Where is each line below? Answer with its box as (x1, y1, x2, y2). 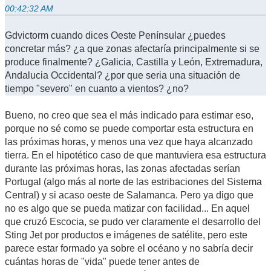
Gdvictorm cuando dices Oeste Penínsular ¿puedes (5, 30, 226, 41)
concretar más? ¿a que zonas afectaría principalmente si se (5, 43, 260, 54)
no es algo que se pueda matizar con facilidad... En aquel (5, 203, 250, 214)
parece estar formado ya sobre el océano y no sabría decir (5, 243, 253, 253)
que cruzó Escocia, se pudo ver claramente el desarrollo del (5, 216, 261, 227)
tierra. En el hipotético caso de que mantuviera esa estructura (5, 149, 266, 160)
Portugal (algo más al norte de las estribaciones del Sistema (5, 176, 262, 187)
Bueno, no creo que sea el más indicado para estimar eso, (5, 109, 253, 120)
